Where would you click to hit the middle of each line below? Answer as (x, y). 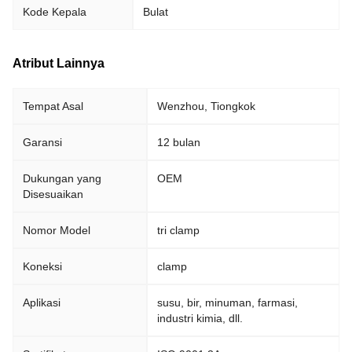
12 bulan (179, 142)
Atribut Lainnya (59, 63)
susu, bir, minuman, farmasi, (227, 302)
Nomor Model (57, 230)
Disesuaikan (53, 194)
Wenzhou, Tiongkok (206, 106)
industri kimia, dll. (200, 318)
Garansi (42, 142)
